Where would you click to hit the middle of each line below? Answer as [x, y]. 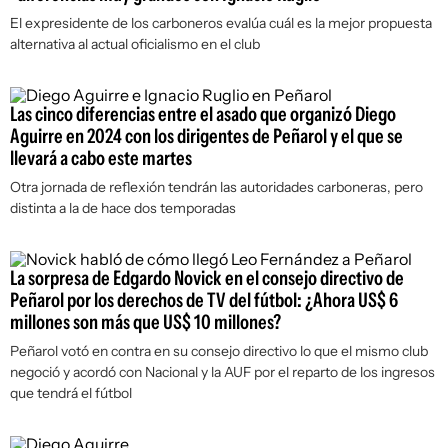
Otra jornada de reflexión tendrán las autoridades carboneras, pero [216, 187]
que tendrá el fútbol [71, 393]
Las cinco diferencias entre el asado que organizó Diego [203, 114]
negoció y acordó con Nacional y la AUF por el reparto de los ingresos [222, 372]
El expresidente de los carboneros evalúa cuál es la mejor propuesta [221, 23]
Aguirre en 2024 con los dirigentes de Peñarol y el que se [206, 136]
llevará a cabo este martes [101, 158]
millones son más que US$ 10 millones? [145, 322]
